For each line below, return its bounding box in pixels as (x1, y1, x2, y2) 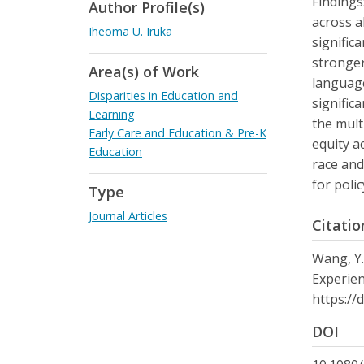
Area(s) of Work (89, 62, 199, 81)
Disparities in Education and (89, 88, 238, 103)
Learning (89, 106, 135, 122)
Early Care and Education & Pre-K (89, 125, 266, 141)
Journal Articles (89, 208, 167, 223)
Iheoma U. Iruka (89, 24, 172, 39)
